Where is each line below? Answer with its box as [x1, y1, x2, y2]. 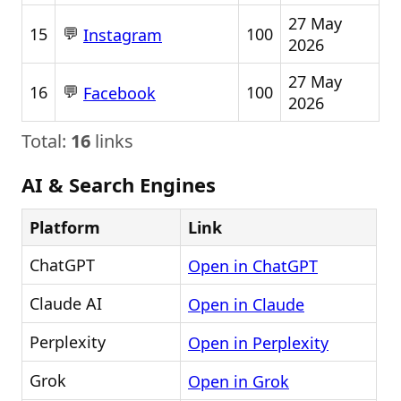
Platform [30, 217, 100, 238]
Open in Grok [188, 371, 289, 393]
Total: [21, 129, 71, 153]
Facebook [83, 82, 156, 105]
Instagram [83, 24, 162, 47]
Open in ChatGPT [188, 255, 318, 277]
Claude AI [30, 293, 102, 314]
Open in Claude [188, 294, 304, 316]
